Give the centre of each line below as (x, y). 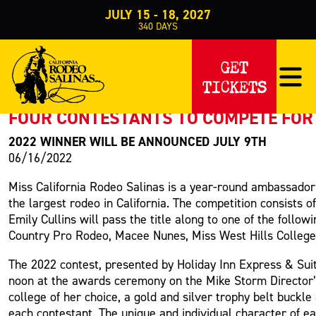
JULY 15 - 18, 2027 (158, 14)
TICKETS (234, 84)
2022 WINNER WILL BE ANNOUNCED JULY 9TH (138, 142)
